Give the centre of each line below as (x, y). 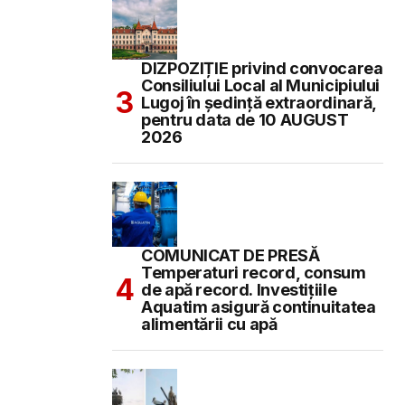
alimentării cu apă (209, 325)
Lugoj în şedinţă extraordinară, (259, 103)
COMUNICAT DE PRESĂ (231, 256)
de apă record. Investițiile (239, 290)
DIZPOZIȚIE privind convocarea (262, 69)
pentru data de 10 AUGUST (245, 120)
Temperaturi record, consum (254, 273)
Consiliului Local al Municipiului (261, 86)
